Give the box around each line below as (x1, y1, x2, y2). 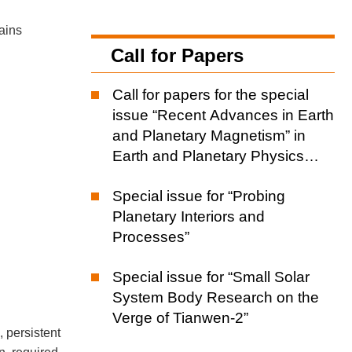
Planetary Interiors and (112, 207, 265, 225)
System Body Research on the (112, 288, 319, 306)
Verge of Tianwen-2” (112, 309, 248, 326)
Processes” (112, 228, 189, 245)
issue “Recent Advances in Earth (112, 106, 334, 123)
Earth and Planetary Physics (112, 147, 304, 164)
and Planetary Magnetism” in (112, 126, 306, 144)
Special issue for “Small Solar (112, 268, 310, 285)
